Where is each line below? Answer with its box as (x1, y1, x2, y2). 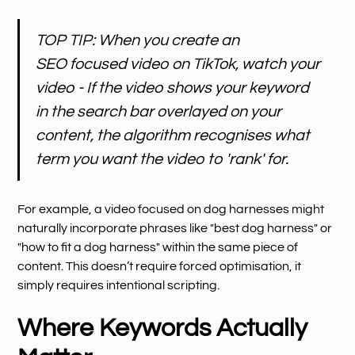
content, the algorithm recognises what (36, 127, 311, 143)
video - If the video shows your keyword (36, 79, 310, 96)
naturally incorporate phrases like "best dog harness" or (17, 221, 333, 235)
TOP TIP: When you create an (36, 32, 240, 48)
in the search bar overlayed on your (36, 103, 282, 120)
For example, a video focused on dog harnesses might (17, 202, 325, 216)
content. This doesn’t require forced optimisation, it (17, 259, 302, 273)
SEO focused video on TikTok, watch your (36, 55, 321, 72)
